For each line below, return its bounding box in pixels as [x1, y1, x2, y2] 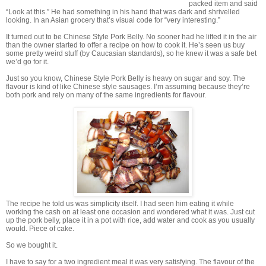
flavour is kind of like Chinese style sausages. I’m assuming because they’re [6, 83, 250, 91]
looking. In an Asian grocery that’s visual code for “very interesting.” [6, 16, 220, 25]
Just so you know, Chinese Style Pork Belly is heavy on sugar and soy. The [6, 74, 245, 83]
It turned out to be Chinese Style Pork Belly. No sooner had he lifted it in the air [6, 33, 256, 42]
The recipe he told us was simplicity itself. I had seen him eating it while [6, 199, 234, 208]
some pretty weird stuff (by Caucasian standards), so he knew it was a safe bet [6, 49, 256, 58]
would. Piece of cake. [6, 224, 76, 233]
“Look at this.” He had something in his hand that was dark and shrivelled [6, 8, 240, 17]
